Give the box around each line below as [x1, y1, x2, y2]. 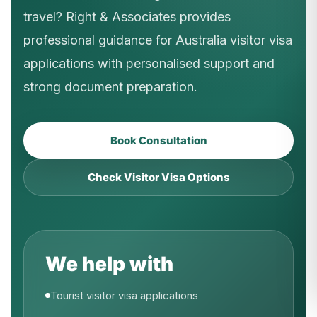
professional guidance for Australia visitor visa [23, 33, 292, 47]
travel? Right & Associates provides [23, 9, 231, 24]
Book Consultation [110, 134, 207, 147]
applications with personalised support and [23, 56, 275, 71]
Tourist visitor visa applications [50, 289, 198, 302]
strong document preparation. [23, 79, 197, 94]
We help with [45, 252, 173, 276]
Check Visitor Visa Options [87, 171, 230, 184]
